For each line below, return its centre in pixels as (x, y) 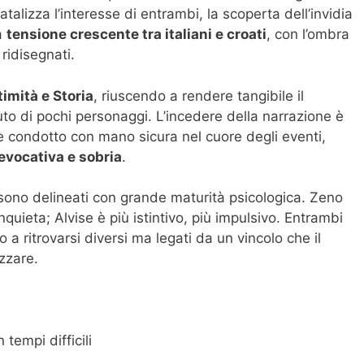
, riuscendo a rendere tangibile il (199, 95)
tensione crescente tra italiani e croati (136, 35)
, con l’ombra (308, 35)
